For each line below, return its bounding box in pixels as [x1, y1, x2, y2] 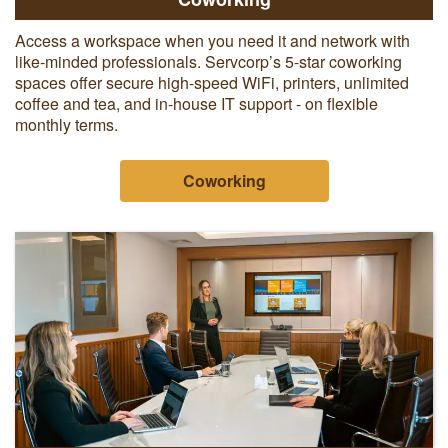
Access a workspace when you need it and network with [15, 28, 410, 52]
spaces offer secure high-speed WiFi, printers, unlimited [15, 70, 409, 94]
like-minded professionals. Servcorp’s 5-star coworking [15, 49, 402, 73]
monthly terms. [15, 112, 118, 136]
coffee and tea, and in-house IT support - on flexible [15, 91, 378, 115]
